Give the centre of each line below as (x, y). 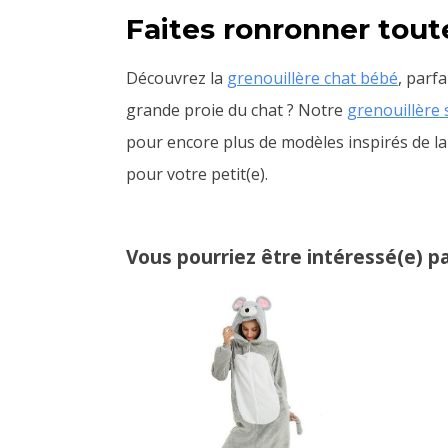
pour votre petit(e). (197, 173)
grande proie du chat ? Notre (236, 109)
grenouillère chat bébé (312, 77)
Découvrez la (176, 77)
